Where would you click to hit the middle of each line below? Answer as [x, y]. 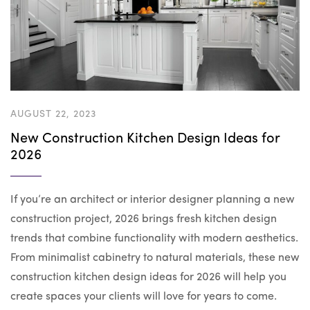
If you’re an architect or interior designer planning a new [153, 200]
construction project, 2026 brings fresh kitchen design [144, 220]
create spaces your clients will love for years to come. [144, 297]
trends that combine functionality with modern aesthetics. [154, 239]
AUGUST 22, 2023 [53, 115]
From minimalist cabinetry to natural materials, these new [155, 258]
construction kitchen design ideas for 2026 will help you [148, 278]
